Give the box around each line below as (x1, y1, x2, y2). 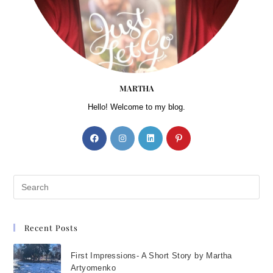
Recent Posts (24, 222, 79, 233)
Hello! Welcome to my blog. (88, 102, 185, 112)
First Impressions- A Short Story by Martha (70, 251, 232, 261)
